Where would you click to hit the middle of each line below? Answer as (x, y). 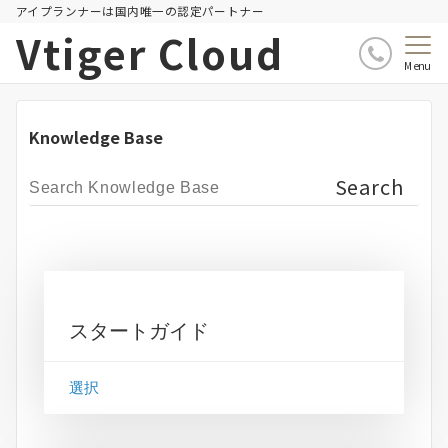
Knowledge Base (96, 137)
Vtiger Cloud (150, 53)
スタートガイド (139, 331)
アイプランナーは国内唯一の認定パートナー (140, 11)
